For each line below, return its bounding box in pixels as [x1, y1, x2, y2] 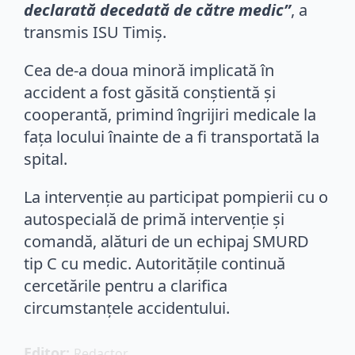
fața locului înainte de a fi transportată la [24, 125, 319, 147]
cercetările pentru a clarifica [24, 274, 227, 296]
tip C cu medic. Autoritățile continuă [24, 252, 285, 274]
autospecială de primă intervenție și [24, 208, 284, 230]
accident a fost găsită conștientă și [24, 81, 276, 103]
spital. [24, 147, 67, 170]
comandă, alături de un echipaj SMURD [24, 230, 309, 252]
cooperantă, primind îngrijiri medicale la [24, 103, 316, 125]
